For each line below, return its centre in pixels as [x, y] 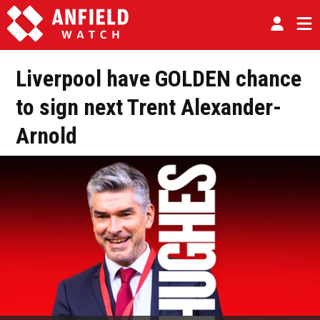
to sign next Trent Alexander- [149, 107]
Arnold [46, 136]
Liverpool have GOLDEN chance [159, 79]
